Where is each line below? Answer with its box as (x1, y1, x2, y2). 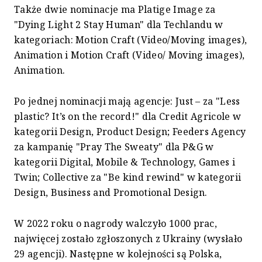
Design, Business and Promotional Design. (14, 185, 208, 199)
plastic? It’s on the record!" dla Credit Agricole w (14, 109, 242, 123)
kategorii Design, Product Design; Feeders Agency (14, 125, 246, 138)
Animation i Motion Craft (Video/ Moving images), (14, 48, 245, 61)
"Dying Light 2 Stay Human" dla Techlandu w (14, 18, 223, 31)
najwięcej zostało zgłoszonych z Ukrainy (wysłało (14, 232, 243, 245)
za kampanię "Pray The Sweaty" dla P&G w (14, 140, 214, 153)
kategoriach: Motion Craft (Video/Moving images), (14, 33, 247, 46)
